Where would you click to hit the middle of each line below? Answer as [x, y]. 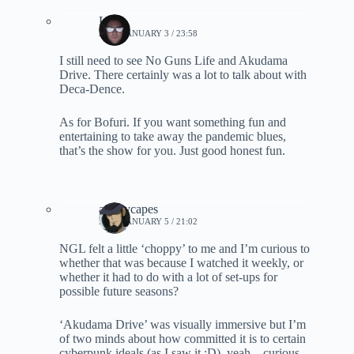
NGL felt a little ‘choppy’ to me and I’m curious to [185, 248]
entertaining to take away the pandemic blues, [173, 136]
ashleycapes [128, 209]
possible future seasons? [119, 291]
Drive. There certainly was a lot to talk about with [183, 74]
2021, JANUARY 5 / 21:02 [148, 221]
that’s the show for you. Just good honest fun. [172, 150]
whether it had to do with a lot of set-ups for [168, 277]
